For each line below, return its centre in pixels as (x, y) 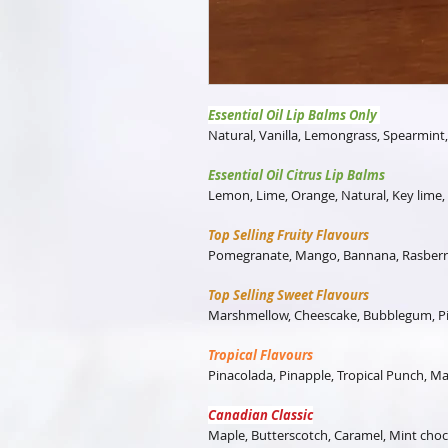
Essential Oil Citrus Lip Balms (296, 174)
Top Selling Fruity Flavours (288, 234)
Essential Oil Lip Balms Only (294, 114)
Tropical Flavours (260, 354)
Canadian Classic (260, 414)
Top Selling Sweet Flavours (288, 294)
